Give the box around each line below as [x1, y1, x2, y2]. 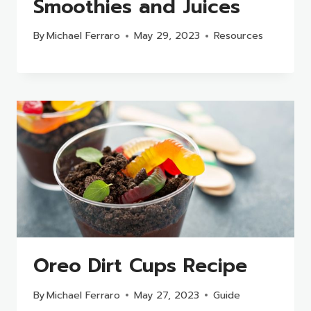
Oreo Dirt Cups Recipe [33, 251, 247, 281]
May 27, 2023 [134, 287, 200, 303]
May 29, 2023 [134, 28, 201, 44]
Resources [214, 28, 264, 44]
